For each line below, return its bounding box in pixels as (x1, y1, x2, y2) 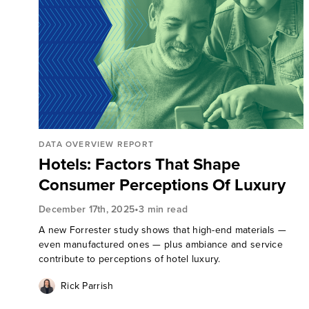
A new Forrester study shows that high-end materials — (39, 223, 286, 237)
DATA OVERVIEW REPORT (39, 138, 154, 150)
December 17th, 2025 (39, 201, 135, 217)
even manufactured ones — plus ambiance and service (39, 237, 283, 252)
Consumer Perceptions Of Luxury (39, 172, 286, 197)
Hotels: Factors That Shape (39, 152, 240, 177)
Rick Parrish (61, 279, 114, 293)
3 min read (139, 201, 188, 217)
